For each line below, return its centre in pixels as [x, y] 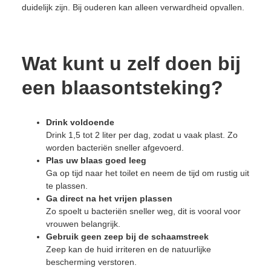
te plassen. [67, 185]
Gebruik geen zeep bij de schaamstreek [127, 236]
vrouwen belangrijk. [83, 224]
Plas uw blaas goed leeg [96, 160]
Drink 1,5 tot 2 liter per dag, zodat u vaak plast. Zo [142, 135]
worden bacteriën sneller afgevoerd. [115, 147]
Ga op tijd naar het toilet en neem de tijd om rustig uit [148, 173]
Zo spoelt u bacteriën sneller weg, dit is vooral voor [143, 211]
